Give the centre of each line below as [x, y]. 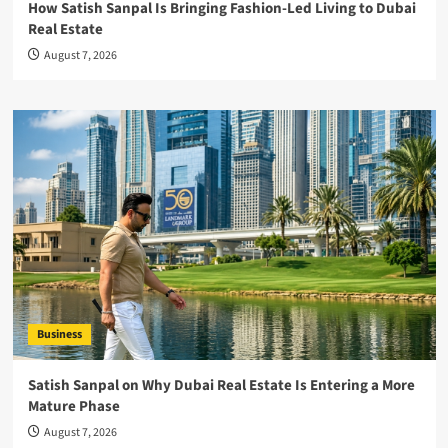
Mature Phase [73, 407]
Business [59, 335]
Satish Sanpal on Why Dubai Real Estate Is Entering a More [221, 386]
